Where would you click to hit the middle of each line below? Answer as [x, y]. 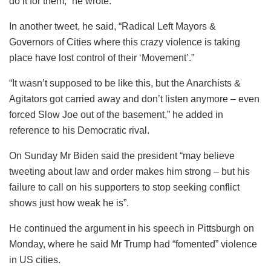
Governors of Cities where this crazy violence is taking [125, 42]
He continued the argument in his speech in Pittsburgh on [132, 229]
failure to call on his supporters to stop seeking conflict [124, 188]
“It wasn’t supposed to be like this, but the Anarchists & [125, 83]
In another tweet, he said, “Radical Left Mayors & [113, 27]
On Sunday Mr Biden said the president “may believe [122, 156]
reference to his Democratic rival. [79, 131]
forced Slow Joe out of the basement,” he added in [116, 115]
